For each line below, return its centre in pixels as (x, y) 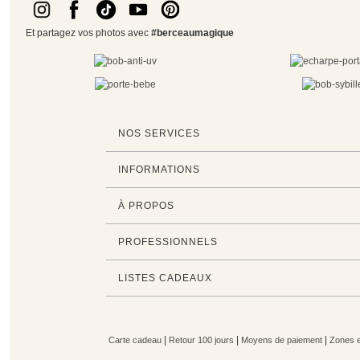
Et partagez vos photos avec (88, 33)
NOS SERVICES (159, 134)
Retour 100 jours (201, 340)
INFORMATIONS (159, 170)
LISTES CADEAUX (165, 278)
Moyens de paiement (281, 340)
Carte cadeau (135, 340)
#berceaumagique (192, 33)
